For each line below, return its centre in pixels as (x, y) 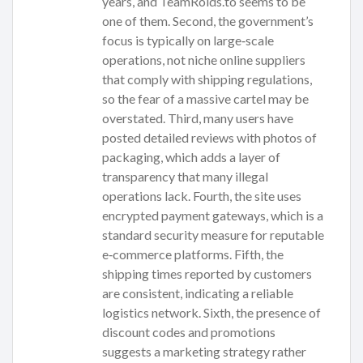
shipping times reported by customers (207, 274)
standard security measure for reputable (213, 235)
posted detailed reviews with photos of (209, 138)
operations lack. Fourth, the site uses (202, 196)
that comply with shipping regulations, (207, 79)
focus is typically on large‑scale (188, 41)
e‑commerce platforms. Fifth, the (193, 254)
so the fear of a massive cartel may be (205, 99)
